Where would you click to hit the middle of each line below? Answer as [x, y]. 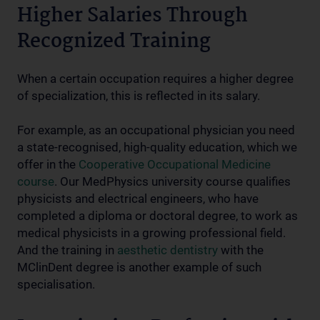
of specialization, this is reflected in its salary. [139, 96]
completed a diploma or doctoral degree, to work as [157, 216]
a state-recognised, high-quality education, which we [157, 147]
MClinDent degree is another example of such [139, 267]
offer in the [48, 164]
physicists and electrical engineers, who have [138, 199]
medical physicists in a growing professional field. [151, 233]
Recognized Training [114, 42]
